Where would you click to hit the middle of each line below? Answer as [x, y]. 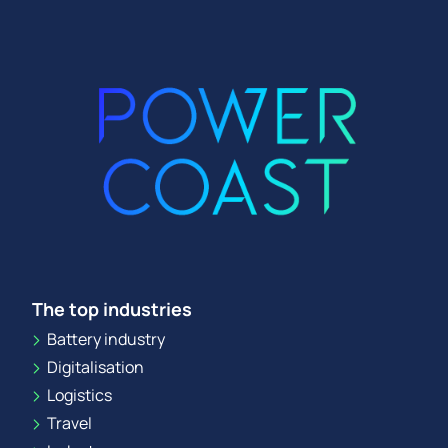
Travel [68, 423]
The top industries [112, 309]
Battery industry [104, 339]
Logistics [78, 395]
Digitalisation [94, 367]
